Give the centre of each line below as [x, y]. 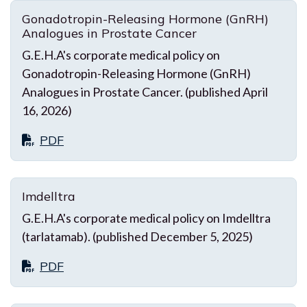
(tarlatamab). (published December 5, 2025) [137, 236]
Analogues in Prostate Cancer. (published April [145, 91]
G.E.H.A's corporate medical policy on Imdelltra [146, 218]
